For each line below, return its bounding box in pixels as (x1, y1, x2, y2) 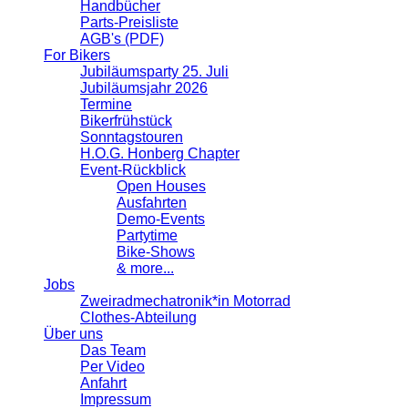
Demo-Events (117, 210, 205, 227)
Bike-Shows (117, 243, 195, 260)
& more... (117, 260, 174, 276)
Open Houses (117, 178, 206, 194)
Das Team (80, 342, 146, 358)
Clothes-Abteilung (80, 309, 197, 325)
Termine (80, 96, 132, 112)
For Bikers (44, 46, 110, 63)
